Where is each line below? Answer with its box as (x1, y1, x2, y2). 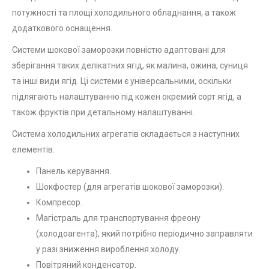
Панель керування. (36, 166, 111, 177)
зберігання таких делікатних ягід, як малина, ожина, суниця (12, 61, 248, 71)
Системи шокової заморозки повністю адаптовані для (12, 45, 226, 55)
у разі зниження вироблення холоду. (36, 244, 181, 255)
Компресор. (36, 198, 82, 208)
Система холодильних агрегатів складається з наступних (12, 129, 240, 139)
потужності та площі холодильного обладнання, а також (12, 8, 236, 18)
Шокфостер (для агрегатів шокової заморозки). (36, 182, 224, 192)
